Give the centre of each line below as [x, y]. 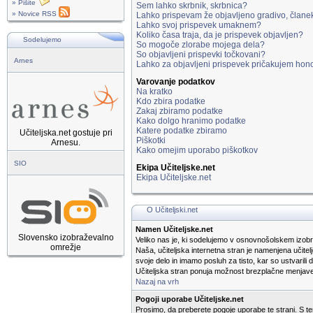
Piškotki [151, 140]
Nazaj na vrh [157, 282]
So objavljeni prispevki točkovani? [201, 54]
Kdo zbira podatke [171, 101]
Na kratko [154, 92]
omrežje [65, 247]
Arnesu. [65, 143]
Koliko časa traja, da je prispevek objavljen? [220, 35]
